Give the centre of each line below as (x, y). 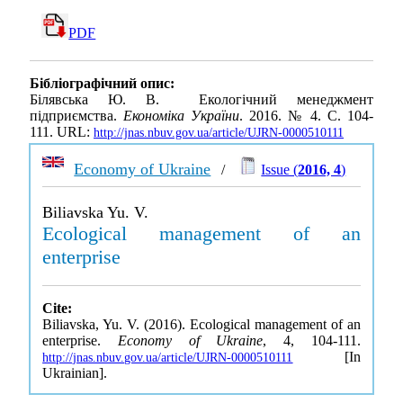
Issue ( (280, 170)
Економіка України (181, 116)
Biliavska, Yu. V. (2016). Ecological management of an (201, 324)
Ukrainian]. (75, 373)
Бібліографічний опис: (102, 84)
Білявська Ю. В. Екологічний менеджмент (201, 100)
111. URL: (62, 132)
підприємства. (76, 116)
